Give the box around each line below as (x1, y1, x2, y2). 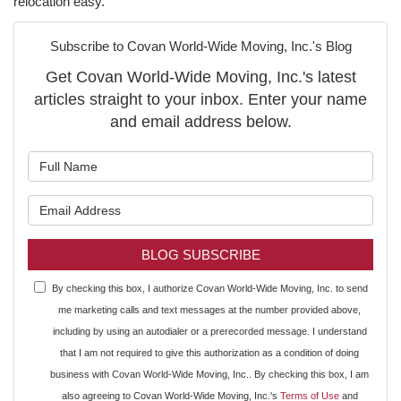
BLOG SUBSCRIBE (141, 246, 260, 262)
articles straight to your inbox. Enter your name (34, 90, 367, 108)
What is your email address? (200, 196, 377, 212)
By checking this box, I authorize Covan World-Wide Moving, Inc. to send (51, 282, 368, 294)
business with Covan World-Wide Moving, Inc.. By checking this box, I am (50, 368, 369, 380)
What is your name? (200, 152, 324, 168)
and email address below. (109, 112, 292, 131)
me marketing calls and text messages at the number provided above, (58, 303, 361, 315)
